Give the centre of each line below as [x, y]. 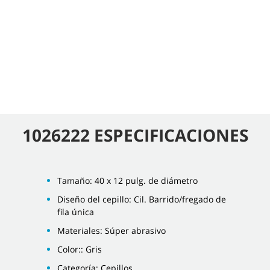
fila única [76, 212]
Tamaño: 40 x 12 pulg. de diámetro [127, 180]
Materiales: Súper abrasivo [111, 230]
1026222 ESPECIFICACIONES [135, 135]
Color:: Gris [80, 249]
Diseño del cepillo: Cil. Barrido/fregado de [142, 199]
